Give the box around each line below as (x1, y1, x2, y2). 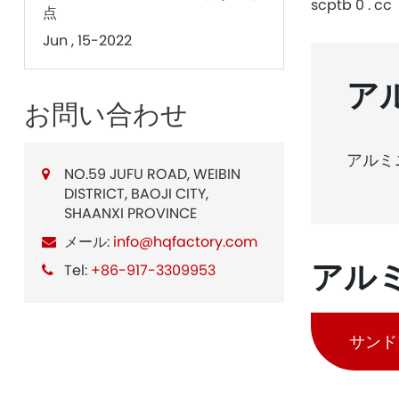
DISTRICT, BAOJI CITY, (63, 183, 208, 204)
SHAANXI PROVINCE (63, 202, 197, 224)
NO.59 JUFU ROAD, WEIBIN (63, 163, 240, 184)
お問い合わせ (23, 95, 188, 134)
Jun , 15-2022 (42, 29, 132, 51)
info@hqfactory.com (112, 231, 257, 252)
